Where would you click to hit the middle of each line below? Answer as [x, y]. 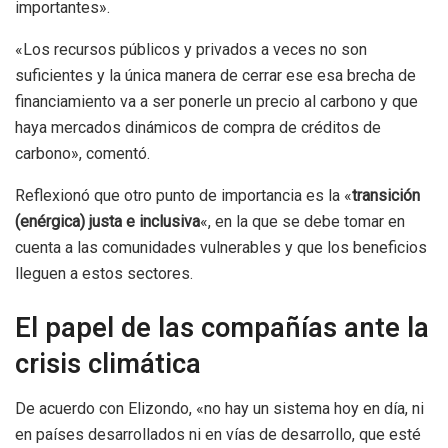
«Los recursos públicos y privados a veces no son [191, 50]
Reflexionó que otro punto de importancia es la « [183, 196]
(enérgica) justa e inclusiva [107, 222]
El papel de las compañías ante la [222, 328]
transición [386, 196]
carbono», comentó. [82, 154]
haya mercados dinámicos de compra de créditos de [198, 128]
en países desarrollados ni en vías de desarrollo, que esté [218, 434]
